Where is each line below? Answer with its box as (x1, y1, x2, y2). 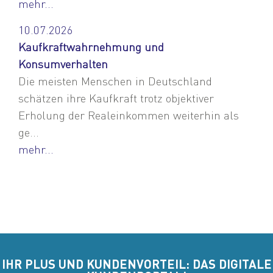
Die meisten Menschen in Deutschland (18, 73, 212, 88)
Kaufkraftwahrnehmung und (18, 38, 164, 54)
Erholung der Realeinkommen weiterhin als (18, 107, 239, 122)
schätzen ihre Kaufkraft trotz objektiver (18, 90, 214, 105)
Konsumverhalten (18, 55, 108, 71)
